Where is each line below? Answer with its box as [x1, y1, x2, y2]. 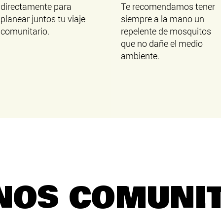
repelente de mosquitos [120, 25, 211, 37]
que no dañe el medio [120, 37, 203, 49]
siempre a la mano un [120, 13, 204, 25]
